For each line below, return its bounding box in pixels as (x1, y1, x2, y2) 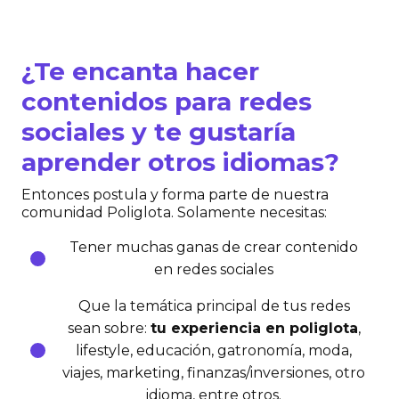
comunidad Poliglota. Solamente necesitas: (21, 204, 327, 222)
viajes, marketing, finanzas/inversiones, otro (62, 364, 365, 382)
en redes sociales (154, 261, 273, 279)
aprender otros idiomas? (21, 147, 339, 178)
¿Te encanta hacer (21, 56, 259, 87)
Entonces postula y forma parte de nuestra (21, 186, 329, 204)
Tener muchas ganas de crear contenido (69, 239, 358, 256)
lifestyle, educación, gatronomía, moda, (76, 342, 352, 360)
